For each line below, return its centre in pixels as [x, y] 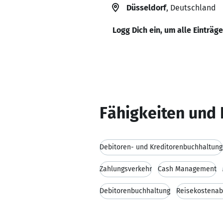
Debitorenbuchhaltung [135, 191]
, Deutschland [191, 8]
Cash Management [187, 169]
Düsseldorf [146, 8]
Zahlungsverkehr [126, 169]
